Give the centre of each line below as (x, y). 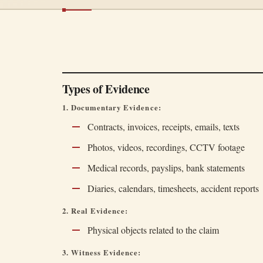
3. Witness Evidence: (102, 252)
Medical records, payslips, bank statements (166, 168)
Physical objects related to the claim (153, 230)
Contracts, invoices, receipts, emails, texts (163, 127)
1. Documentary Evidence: (112, 107)
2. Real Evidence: (95, 211)
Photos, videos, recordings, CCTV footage (166, 147)
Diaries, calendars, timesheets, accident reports (173, 188)
